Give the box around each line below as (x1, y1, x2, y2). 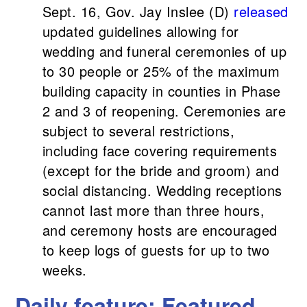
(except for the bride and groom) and (42, 160, 279, 181)
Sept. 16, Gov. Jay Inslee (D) (42, 1, 234, 22)
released (234, 1, 288, 22)
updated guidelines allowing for (42, 21, 239, 42)
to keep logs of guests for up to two (42, 240, 269, 260)
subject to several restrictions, (42, 121, 235, 141)
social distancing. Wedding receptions (42, 180, 282, 201)
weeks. (42, 260, 87, 280)
